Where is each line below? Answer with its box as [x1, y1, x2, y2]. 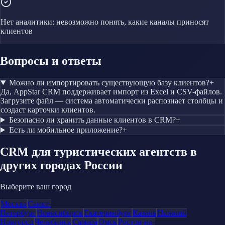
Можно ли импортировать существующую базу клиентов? [9, 78, 209, 87]
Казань [133, 208, 156, 217]
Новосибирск [37, 208, 83, 217]
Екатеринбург [84, 208, 132, 217]
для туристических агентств [32, 145, 187, 158]
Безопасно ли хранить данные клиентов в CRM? [9, 116, 176, 125]
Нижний [157, 208, 187, 217]
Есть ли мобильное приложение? [9, 126, 123, 135]
